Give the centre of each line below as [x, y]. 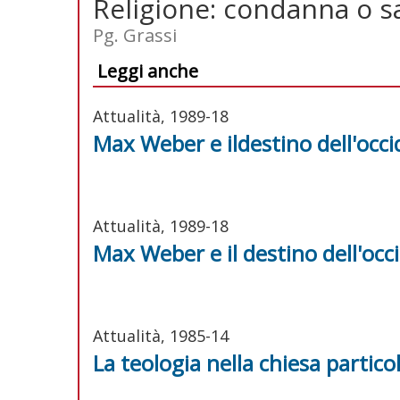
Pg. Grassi [135, 35]
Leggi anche [148, 71]
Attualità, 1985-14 [161, 335]
